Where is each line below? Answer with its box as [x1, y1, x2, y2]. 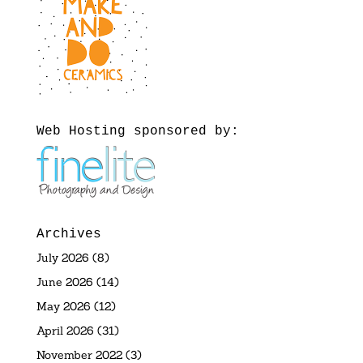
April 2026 [36, 322, 94, 338]
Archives [36, 226, 101, 241]
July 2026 [36, 250, 89, 265]
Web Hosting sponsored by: [36, 123, 239, 139]
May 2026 [36, 298, 91, 314]
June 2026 [36, 274, 93, 289]
